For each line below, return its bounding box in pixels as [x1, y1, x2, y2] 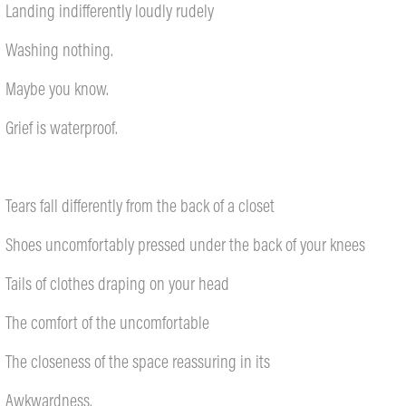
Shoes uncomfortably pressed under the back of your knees [5, 233, 366, 256]
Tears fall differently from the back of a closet [5, 194, 275, 217]
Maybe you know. [5, 77, 110, 100]
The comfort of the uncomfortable [5, 311, 210, 333]
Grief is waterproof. [5, 116, 119, 139]
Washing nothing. [5, 38, 118, 61]
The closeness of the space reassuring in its [5, 350, 271, 372]
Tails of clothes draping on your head [5, 272, 230, 295]
